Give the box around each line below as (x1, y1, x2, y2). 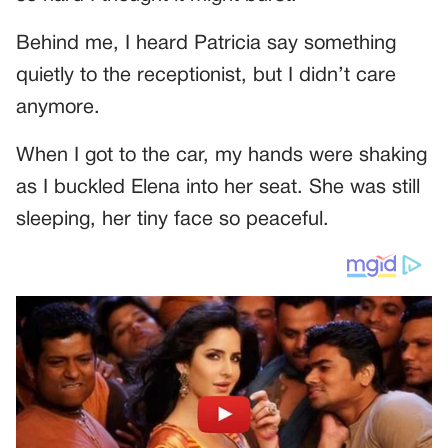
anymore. (16, 98, 100, 117)
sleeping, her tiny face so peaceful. (16, 210, 329, 229)
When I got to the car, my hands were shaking (16, 146, 427, 165)
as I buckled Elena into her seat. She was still (16, 178, 420, 197)
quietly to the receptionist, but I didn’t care (16, 66, 396, 85)
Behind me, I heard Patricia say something (16, 34, 396, 53)
